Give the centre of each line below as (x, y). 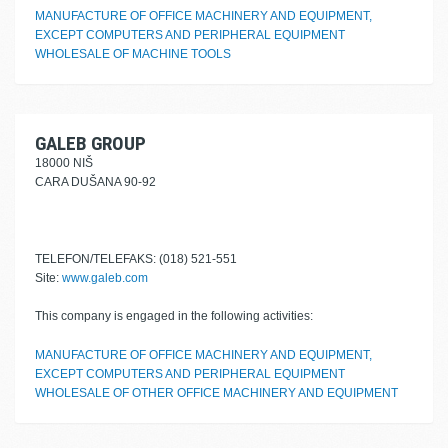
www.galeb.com (105, 278)
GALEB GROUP (90, 143)
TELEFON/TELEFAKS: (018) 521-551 (136, 259)
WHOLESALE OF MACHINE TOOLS (133, 54)
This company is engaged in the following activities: (174, 316)
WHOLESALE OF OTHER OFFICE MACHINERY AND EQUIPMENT (216, 393)
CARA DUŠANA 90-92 (95, 182)
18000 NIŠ (64, 163)
